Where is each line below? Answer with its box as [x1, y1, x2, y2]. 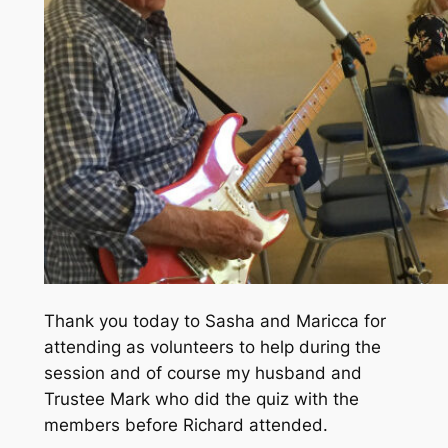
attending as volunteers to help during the [43, 336, 381, 357]
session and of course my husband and [43, 362, 362, 383]
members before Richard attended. [43, 414, 328, 435]
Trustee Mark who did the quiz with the [43, 388, 359, 409]
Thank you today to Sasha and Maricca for [43, 310, 386, 331]
